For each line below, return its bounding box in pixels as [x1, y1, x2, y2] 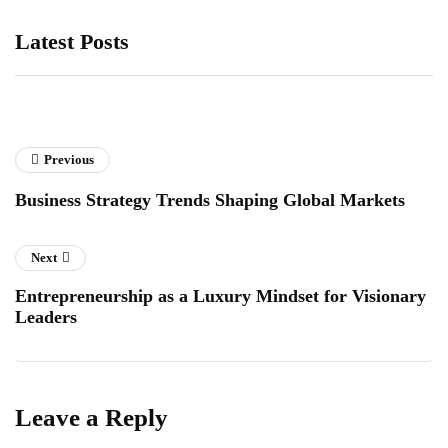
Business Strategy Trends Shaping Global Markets [15, 190, 405, 210]
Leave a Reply [15, 404, 168, 431]
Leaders [15, 307, 77, 327]
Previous [44, 152, 94, 167]
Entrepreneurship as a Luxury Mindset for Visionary [15, 286, 426, 306]
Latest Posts [15, 29, 129, 54]
